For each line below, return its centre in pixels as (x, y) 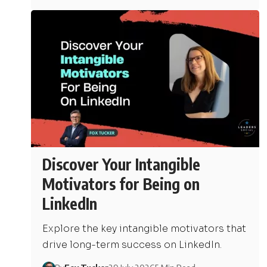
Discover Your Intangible (122, 164)
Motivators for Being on (121, 184)
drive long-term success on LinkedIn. (132, 244)
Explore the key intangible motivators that (145, 228)
